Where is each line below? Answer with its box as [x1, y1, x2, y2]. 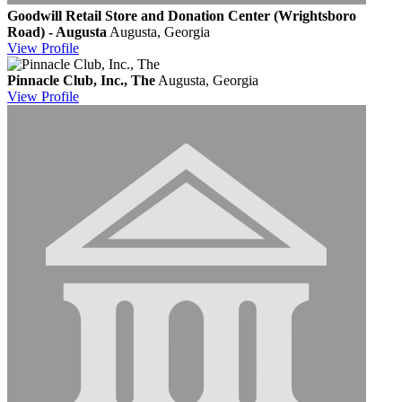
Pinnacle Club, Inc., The [7, 72, 155, 88]
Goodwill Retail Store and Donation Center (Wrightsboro [7, 7, 356, 23]
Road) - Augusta [7, 23, 107, 39]
